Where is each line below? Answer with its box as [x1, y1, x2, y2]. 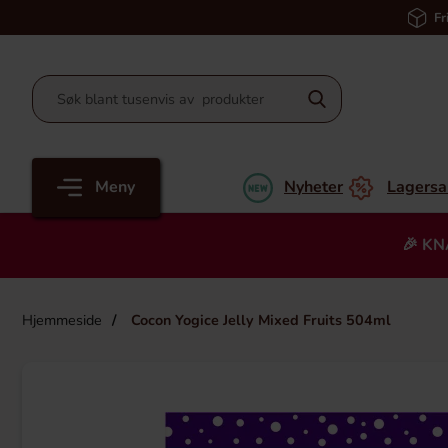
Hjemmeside [22, 310, 102, 330]
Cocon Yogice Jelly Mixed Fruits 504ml [127, 310, 391, 330]
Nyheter [284, 176, 343, 198]
